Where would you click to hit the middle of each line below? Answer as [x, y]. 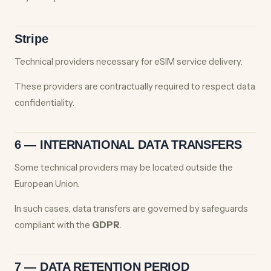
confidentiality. [44, 103]
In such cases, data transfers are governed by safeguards [131, 208]
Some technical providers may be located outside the [124, 167]
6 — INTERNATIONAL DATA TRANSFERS [128, 145]
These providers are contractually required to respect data [135, 86]
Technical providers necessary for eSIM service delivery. [129, 61]
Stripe [31, 39]
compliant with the [53, 225]
